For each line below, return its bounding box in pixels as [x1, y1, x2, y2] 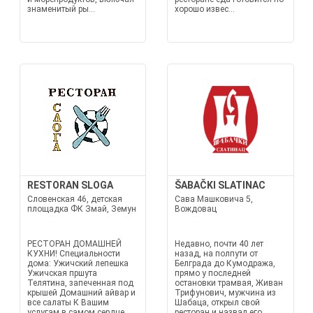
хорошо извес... [175, 4, 235, 14]
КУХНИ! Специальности [27, 249, 120, 259]
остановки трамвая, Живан [175, 278, 283, 288]
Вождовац [175, 204, 217, 214]
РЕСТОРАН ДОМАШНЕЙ [27, 239, 122, 249]
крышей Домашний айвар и [27, 288, 136, 298]
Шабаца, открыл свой [175, 298, 260, 307]
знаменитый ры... [27, 4, 95, 14]
